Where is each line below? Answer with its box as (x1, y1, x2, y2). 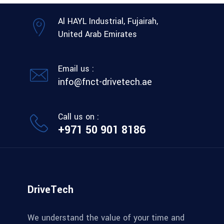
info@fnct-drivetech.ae (58, 75, 152, 88)
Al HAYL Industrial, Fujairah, (58, 15, 158, 27)
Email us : (58, 63, 94, 74)
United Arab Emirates (58, 28, 137, 40)
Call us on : (58, 111, 99, 122)
